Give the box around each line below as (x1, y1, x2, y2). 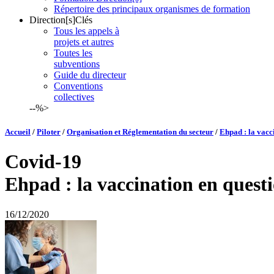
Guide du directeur (54, 69, 126, 80)
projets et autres (54, 36, 114, 47)
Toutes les (54, 47, 92, 58)
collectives (54, 91, 94, 102)
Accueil (5, 127, 31, 137)
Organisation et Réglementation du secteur (67, 127, 213, 137)
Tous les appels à (54, 25, 119, 36)
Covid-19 (5, 150, 81, 173)
